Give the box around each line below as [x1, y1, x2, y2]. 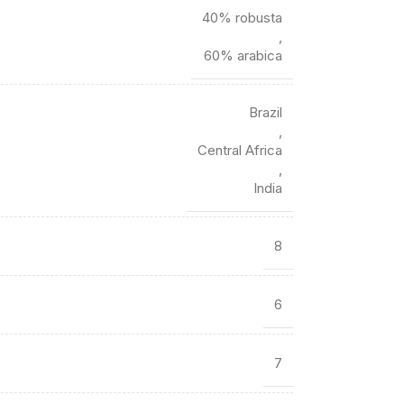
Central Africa [197, 142, 282, 159]
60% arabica [203, 47, 282, 64]
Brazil [248, 104, 282, 121]
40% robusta [201, 9, 282, 26]
